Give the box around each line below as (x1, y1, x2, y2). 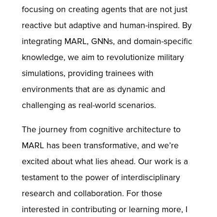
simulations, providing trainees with (21, 68, 154, 78)
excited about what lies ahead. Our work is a (21, 156, 188, 167)
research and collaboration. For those (21, 188, 162, 199)
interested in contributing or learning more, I (21, 204, 187, 215)
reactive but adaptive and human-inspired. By (21, 20, 192, 31)
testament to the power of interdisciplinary (21, 172, 180, 183)
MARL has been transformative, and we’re (21, 140, 179, 151)
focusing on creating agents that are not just (21, 4, 187, 15)
